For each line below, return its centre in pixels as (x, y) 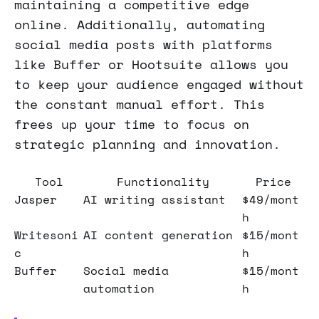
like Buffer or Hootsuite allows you (151, 64)
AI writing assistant (155, 199)
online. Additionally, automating (140, 24)
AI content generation (158, 235)
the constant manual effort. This (140, 104)
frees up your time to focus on (132, 124)
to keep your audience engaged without (159, 84)
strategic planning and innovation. (147, 144)
